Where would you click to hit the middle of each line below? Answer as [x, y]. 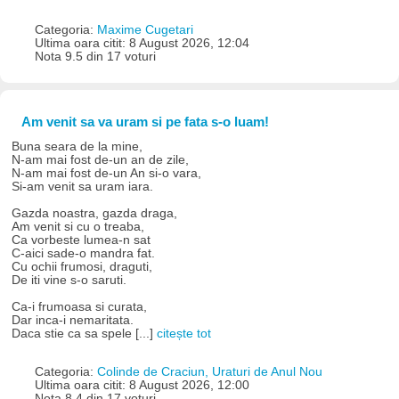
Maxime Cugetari [145, 29]
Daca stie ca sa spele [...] [85, 334]
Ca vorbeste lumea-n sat [81, 240]
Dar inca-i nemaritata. [73, 321]
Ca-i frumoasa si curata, [80, 307]
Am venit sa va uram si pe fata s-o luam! [145, 122]
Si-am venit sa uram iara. [83, 187]
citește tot [184, 334]
